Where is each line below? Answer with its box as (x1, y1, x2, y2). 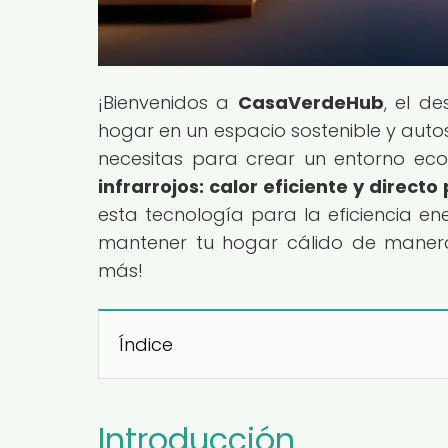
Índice (119, 331, 173, 357)
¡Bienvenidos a (98, 89, 238, 115)
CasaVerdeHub (237, 89, 384, 115)
